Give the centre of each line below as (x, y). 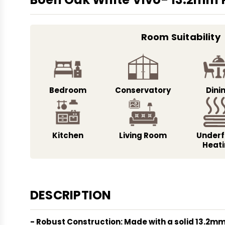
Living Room (143, 135)
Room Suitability (181, 37)
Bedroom (68, 90)
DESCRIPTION (71, 195)
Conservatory (143, 90)
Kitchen (68, 135)
